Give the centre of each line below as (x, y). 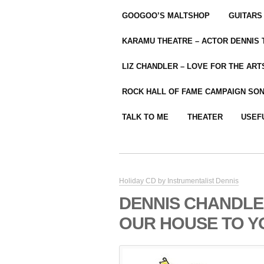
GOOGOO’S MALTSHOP (166, 16)
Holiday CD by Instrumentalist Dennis (179, 181)
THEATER (205, 117)
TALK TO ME (146, 117)
